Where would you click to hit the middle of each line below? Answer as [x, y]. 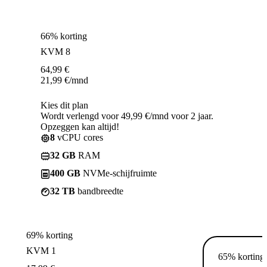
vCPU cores [79, 138]
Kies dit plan [64, 105]
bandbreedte [99, 191]
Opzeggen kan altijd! [80, 127]
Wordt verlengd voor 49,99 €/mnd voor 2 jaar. [127, 116]
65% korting [241, 257]
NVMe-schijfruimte [119, 173]
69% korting [49, 235]
